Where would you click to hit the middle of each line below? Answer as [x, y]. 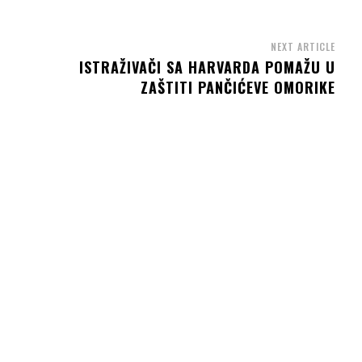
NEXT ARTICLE [303, 47]
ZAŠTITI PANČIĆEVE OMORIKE [238, 88]
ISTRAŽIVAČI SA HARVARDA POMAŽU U [207, 67]
